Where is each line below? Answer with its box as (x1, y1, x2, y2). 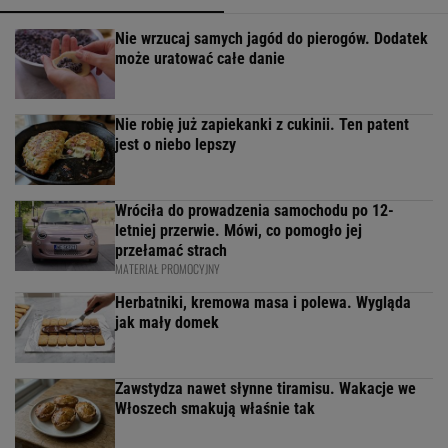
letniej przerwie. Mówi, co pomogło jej (115, 221, 362, 240)
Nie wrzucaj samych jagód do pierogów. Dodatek (115, 29, 428, 48)
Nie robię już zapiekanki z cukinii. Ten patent (115, 115, 409, 134)
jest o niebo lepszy (115, 135, 236, 154)
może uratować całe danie (115, 49, 285, 68)
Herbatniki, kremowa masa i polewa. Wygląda (115, 293, 411, 312)
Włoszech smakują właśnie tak (115, 399, 315, 418)
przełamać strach (115, 241, 227, 260)
